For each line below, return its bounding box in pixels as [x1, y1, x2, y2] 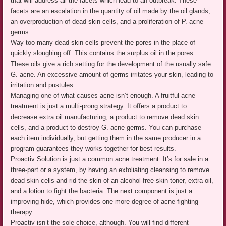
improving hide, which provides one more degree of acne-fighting [11, 198, 199, 206]
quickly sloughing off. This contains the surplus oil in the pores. [11, 49, 196, 58]
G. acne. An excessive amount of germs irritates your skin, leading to [11, 71, 214, 79]
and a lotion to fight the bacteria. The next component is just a [11, 187, 193, 195]
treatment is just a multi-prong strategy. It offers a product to [11, 102, 187, 110]
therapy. [11, 208, 34, 216]
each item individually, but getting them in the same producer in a [11, 134, 201, 142]
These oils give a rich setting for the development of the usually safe [11, 60, 211, 68]
